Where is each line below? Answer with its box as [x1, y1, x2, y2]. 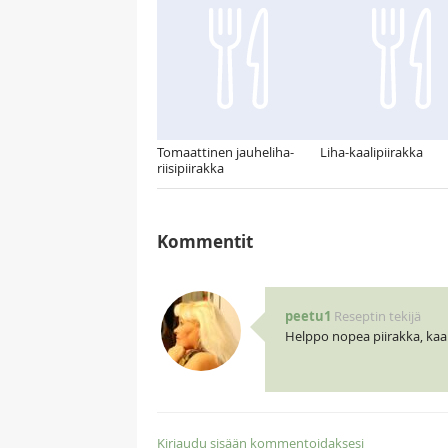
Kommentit [157, 230, 253, 254]
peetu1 [284, 307, 331, 326]
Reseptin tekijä [333, 307, 421, 326]
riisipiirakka [157, 159, 224, 178]
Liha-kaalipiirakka [320, 143, 423, 162]
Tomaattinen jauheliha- [157, 143, 294, 162]
